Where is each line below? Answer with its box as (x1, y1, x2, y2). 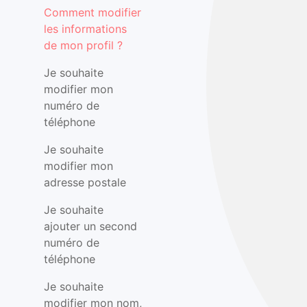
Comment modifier (44, 5, 141, 19)
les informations (44, 22, 127, 36)
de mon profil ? (44, 38, 123, 52)
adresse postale (44, 175, 126, 189)
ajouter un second (44, 219, 137, 233)
